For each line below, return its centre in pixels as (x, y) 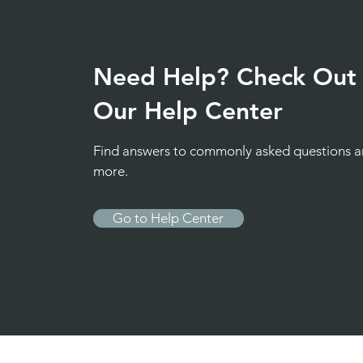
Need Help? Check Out (224, 77)
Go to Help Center (169, 218)
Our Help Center (188, 111)
